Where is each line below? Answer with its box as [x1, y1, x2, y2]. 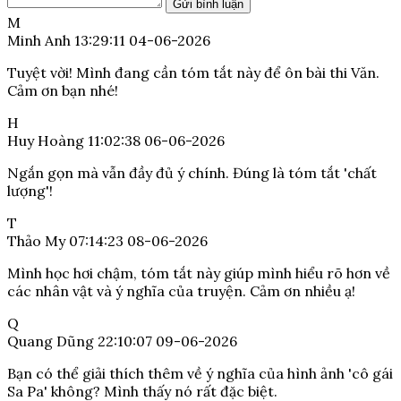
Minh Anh [7, 31, 71, 50]
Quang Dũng [7, 332, 94, 351]
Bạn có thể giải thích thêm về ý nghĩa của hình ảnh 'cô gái [7, 364, 393, 383]
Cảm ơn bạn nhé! [7, 81, 118, 100]
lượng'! [7, 182, 53, 200]
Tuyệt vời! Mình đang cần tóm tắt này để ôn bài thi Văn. [7, 64, 380, 82]
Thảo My [7, 232, 65, 251]
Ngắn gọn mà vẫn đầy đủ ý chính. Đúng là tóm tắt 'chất [7, 164, 377, 183]
